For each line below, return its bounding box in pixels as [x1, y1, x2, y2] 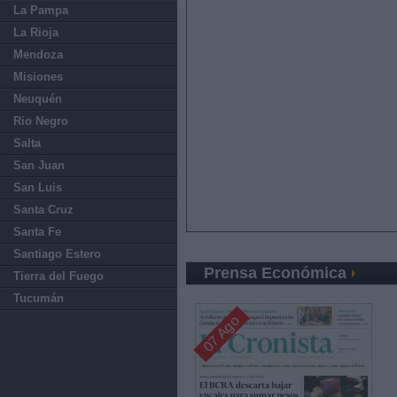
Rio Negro [13, 114, 68, 128]
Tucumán [13, 292, 64, 305]
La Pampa [13, 4, 68, 17]
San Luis [13, 181, 62, 194]
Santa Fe [13, 225, 61, 238]
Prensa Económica [204, 264, 346, 282]
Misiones [13, 70, 63, 83]
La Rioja [13, 26, 58, 39]
